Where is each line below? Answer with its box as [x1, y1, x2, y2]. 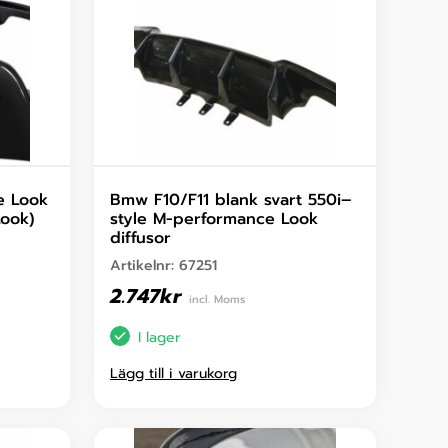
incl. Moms [189, 291, 245, 309]
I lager [138, 326, 181, 348]
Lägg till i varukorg [110, 363, 237, 385]
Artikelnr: [110, 255, 179, 277]
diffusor [110, 226, 171, 251]
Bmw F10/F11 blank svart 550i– [110, 188, 351, 213]
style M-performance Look [110, 207, 318, 232]
